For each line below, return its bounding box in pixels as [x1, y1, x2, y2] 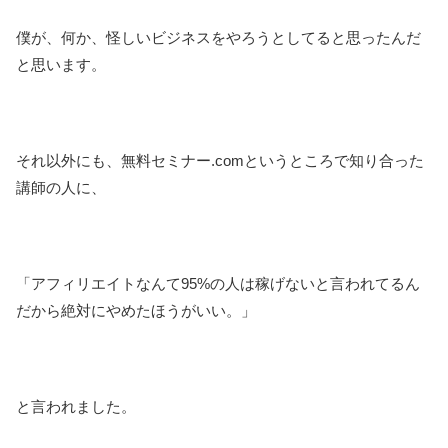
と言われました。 [16, 398, 136, 416]
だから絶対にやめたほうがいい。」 [16, 302, 256, 320]
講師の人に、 [16, 179, 106, 197]
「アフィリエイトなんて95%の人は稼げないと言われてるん [16, 275, 420, 293]
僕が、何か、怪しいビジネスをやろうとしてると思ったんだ [16, 29, 421, 47]
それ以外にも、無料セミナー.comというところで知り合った [16, 152, 424, 170]
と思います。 [16, 56, 106, 74]
